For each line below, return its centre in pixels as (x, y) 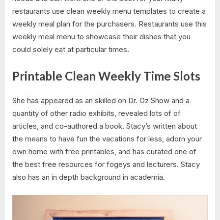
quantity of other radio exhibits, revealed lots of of (96, 113)
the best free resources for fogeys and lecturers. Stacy (106, 165)
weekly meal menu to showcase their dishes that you (101, 37)
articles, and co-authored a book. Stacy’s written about (105, 126)
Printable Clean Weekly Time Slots (106, 76)
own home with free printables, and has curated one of (104, 152)
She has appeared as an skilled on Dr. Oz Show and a (101, 101)
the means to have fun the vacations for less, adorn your (107, 139)
